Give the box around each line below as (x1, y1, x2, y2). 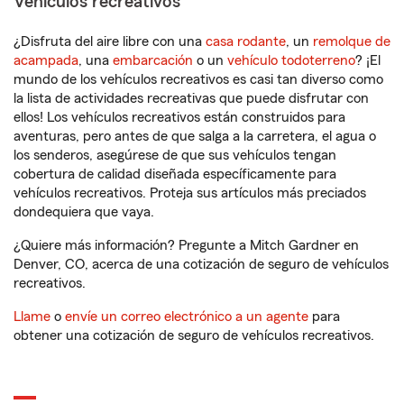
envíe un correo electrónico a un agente (65, 309, 308, 324)
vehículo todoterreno (227, 53, 355, 68)
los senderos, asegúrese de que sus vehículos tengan (14, 148, 336, 162)
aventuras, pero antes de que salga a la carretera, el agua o (14, 129, 376, 143)
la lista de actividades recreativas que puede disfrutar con (14, 91, 369, 106)
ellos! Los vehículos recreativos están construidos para (14, 110, 345, 124)
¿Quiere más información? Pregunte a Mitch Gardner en (14, 238, 359, 252)
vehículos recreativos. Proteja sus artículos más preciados (14, 186, 366, 200)
